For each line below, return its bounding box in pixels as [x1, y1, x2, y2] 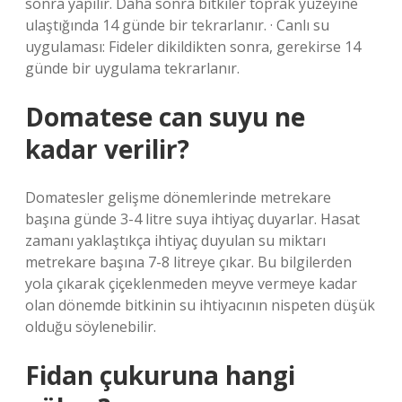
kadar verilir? [25, 132, 189, 166]
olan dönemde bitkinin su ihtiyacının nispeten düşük [25, 295, 375, 315]
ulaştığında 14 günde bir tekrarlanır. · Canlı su [25, 15, 329, 35]
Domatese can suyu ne [25, 100, 305, 134]
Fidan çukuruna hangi [25, 358, 295, 392]
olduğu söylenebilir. [25, 317, 156, 336]
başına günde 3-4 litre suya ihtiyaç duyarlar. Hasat [25, 209, 360, 229]
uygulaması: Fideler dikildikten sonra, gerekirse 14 [25, 37, 361, 57]
